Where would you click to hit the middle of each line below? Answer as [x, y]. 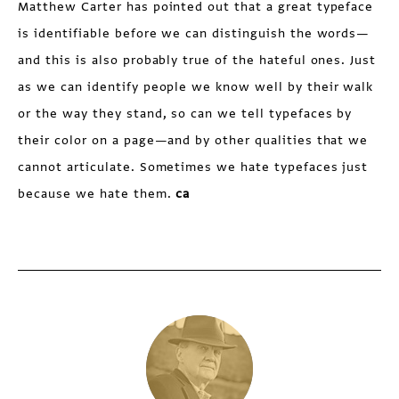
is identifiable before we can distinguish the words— [194, 33]
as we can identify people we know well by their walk [196, 87]
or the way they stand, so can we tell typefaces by [185, 114]
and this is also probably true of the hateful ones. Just [197, 60]
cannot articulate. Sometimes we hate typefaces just [193, 167]
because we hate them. [97, 194]
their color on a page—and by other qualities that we [193, 140]
